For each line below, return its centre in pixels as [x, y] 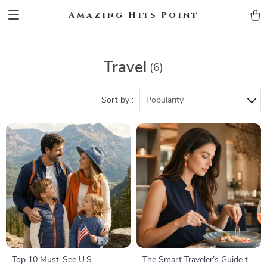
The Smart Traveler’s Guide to [198, 260]
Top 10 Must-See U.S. [53, 260]
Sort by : [117, 100]
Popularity [165, 100]
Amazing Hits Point [133, 15]
